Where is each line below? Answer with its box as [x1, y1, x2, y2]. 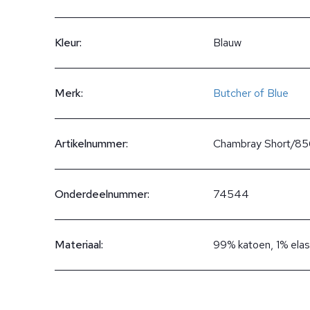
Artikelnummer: [55, 136, 128, 151]
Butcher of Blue [213, 86, 289, 100]
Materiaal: [55, 237, 103, 252]
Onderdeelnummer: [55, 187, 149, 201]
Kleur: [55, 35, 82, 50]
